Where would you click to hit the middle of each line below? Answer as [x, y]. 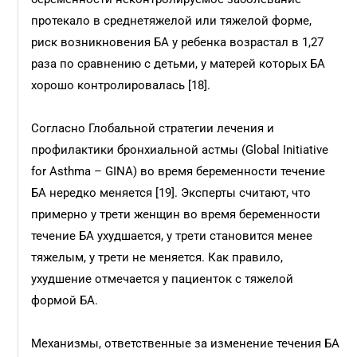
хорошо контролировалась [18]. [121, 85]
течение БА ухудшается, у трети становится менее [172, 236]
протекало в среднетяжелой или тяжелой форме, [172, 21]
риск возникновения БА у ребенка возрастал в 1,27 [178, 42]
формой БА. [67, 300]
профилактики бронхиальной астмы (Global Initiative [180, 150]
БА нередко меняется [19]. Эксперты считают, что [171, 193]
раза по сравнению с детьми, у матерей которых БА [178, 64]
